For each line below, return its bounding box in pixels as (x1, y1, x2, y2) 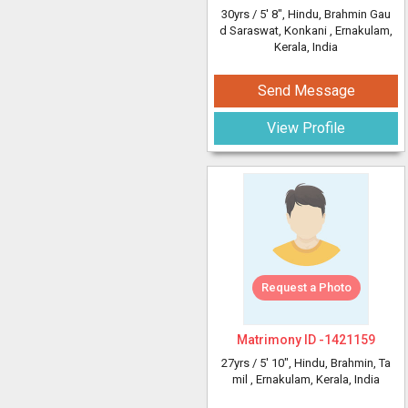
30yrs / (221, 7, 260, 21)
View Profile (267, 119, 345, 137)
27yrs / (221, 356, 260, 370)
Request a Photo (260, 280, 352, 294)
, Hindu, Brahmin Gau (282, 7, 391, 21)
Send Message (257, 82, 355, 99)
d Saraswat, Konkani (219, 24, 330, 37)
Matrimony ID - (237, 332, 324, 347)
